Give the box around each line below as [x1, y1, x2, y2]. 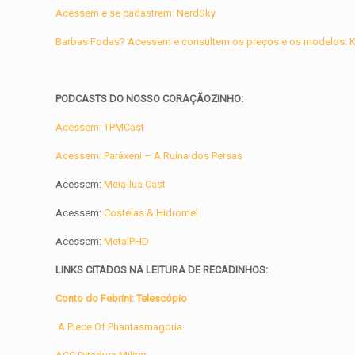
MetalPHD [101, 235, 150, 248]
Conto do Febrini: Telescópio [55, 292, 188, 305]
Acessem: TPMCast [55, 121, 145, 134]
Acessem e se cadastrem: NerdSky [55, 7, 216, 20]
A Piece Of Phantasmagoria [55, 321, 185, 334]
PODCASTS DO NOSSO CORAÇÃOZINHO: [55, 93, 244, 105]
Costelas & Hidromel [104, 207, 199, 219]
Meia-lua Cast [101, 178, 166, 191]
